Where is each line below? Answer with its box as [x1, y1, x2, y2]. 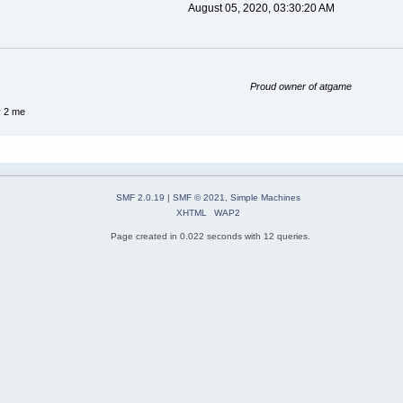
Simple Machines [230, 192, 300, 202]
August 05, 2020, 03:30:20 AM [187, 2, 335, 15]
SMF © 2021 [173, 192, 225, 202]
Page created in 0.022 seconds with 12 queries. [111, 230, 310, 241]
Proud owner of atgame [250, 80, 353, 92]
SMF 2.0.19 [116, 192, 165, 202]
